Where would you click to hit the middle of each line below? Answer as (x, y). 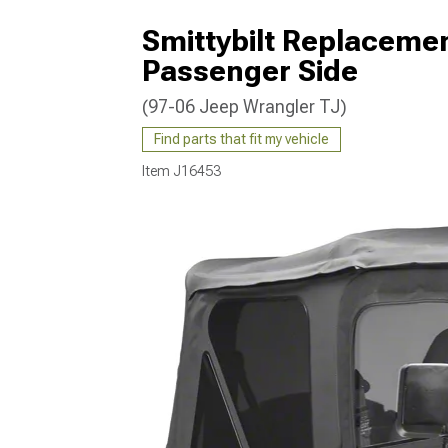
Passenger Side (250, 70)
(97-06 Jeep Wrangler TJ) (244, 106)
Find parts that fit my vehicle (241, 139)
